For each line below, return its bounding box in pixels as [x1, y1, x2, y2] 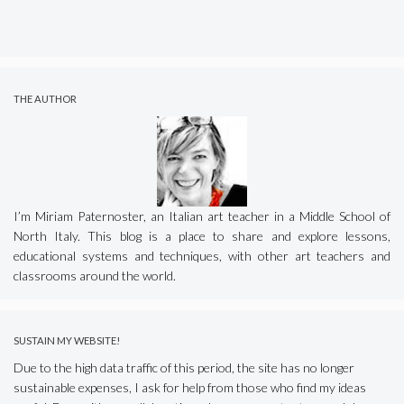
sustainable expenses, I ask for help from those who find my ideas [14, 380, 366, 396]
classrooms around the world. [14, 267, 176, 283]
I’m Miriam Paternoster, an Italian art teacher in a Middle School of [14, 207, 390, 224]
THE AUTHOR [14, 92, 77, 105]
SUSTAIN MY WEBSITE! [14, 334, 120, 346]
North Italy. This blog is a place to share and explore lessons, [14, 227, 390, 243]
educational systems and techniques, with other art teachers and [14, 247, 390, 263]
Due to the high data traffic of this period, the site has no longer [14, 360, 354, 376]
